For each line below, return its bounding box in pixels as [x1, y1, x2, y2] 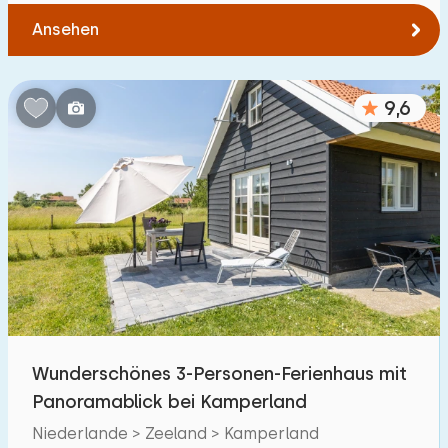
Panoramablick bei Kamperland [32, 391, 307, 412]
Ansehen [32, 20, 99, 39]
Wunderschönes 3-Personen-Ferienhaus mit [32, 363, 407, 384]
